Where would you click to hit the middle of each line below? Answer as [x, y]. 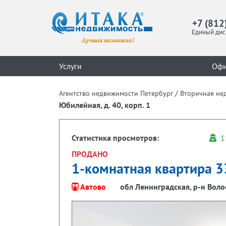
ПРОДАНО [90, 154]
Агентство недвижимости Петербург [116, 93]
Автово [93, 187]
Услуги [70, 66]
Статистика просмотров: [115, 138]
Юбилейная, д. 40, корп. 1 [105, 105]
